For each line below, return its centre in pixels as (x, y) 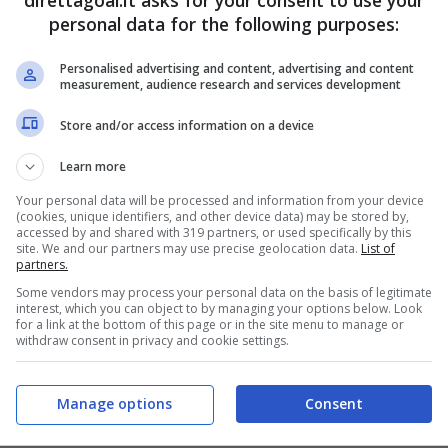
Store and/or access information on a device (187, 125)
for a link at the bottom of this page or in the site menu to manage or (210, 324)
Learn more (93, 166)
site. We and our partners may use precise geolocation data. (188, 248)
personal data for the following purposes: (224, 24)
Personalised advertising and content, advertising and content (237, 68)
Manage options (114, 403)
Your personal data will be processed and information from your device (220, 200)
